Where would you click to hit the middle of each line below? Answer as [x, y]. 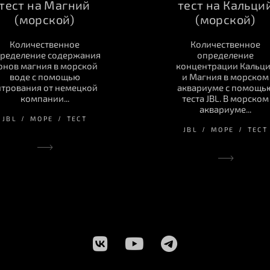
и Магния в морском [225, 77]
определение [225, 55]
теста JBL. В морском [225, 99]
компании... [45, 99]
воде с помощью [45, 77]
